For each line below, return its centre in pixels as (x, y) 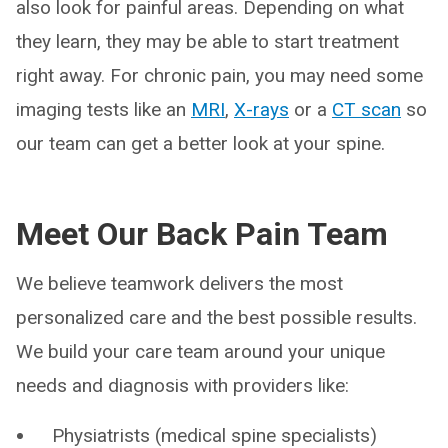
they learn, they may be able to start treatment (207, 41)
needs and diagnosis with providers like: (182, 385)
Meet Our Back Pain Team (202, 234)
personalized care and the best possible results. (216, 317)
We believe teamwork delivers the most (179, 283)
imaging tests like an (103, 109)
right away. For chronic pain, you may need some (219, 75)
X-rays (261, 109)
